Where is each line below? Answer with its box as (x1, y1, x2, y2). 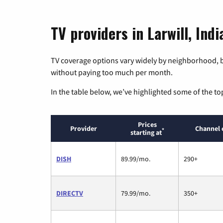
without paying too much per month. (51, 67, 173, 77)
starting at (130, 127, 162, 137)
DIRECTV (56, 188, 83, 198)
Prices (137, 119, 157, 129)
